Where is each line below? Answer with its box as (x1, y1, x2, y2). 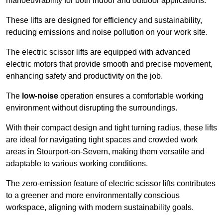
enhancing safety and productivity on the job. (6, 72, 163, 81)
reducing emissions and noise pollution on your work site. (6, 28, 208, 37)
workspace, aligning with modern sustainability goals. (6, 203, 194, 212)
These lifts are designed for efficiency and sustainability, (6, 16, 202, 25)
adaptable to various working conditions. (6, 159, 148, 168)
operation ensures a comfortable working (58, 92, 204, 101)
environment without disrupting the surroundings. (6, 104, 177, 112)
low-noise (22, 92, 58, 101)
